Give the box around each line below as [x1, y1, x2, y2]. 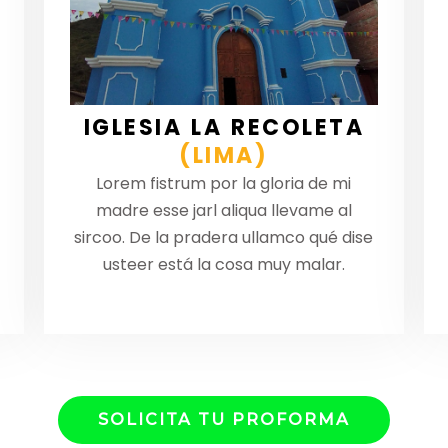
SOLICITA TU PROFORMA [98, 410, 350, 430]
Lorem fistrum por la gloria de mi [96, 172, 352, 196]
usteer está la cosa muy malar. [102, 253, 345, 277]
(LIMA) [179, 140, 269, 172]
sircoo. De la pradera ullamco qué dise [74, 226, 374, 250]
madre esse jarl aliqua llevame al [95, 199, 352, 223]
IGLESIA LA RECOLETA [83, 112, 365, 144]
